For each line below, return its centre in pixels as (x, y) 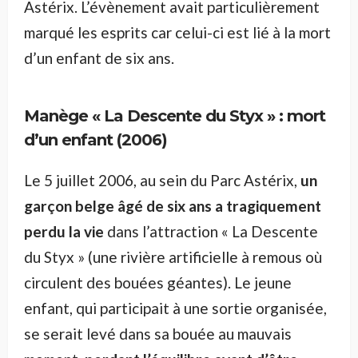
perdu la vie (64, 232)
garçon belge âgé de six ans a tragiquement (173, 206)
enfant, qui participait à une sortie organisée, (175, 308)
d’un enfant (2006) (95, 140)
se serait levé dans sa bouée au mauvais (158, 334)
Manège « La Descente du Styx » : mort (175, 116)
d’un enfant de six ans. (99, 58)
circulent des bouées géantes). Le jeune (158, 283)
